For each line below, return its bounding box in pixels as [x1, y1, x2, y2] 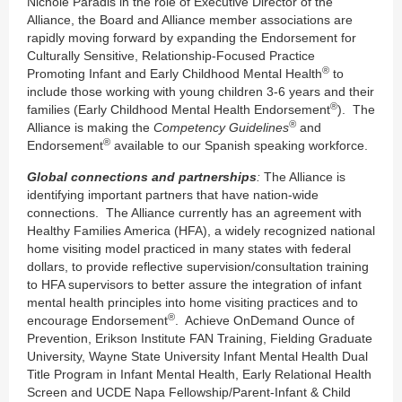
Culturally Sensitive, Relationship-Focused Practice [27, 48, 315, 63]
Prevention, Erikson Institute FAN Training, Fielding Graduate [27, 330, 372, 345]
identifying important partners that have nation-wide [27, 187, 319, 202]
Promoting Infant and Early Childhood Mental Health [27, 66, 322, 81]
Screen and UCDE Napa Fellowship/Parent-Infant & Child [27, 384, 351, 399]
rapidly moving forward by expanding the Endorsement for [27, 30, 356, 45]
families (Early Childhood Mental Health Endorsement [27, 101, 330, 117]
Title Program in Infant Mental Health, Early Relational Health [27, 366, 371, 381]
